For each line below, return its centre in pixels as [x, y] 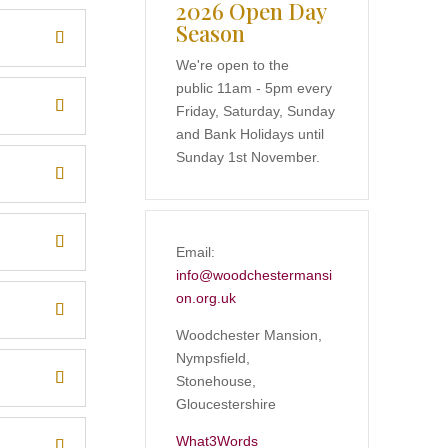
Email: [195, 251]
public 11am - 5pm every [253, 87]
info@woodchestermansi [253, 274]
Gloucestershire [225, 403]
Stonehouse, [215, 380]
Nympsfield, [212, 357]
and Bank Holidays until [249, 133]
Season [210, 32]
